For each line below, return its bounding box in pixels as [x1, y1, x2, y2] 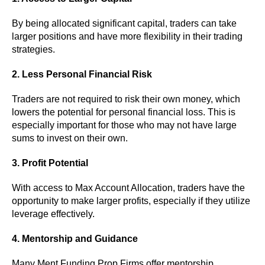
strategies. [12, 44, 55, 54]
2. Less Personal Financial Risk [12, 69, 152, 79]
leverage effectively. [12, 208, 95, 219]
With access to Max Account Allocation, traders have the [12, 182, 245, 193]
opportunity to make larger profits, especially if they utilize [12, 195, 250, 206]
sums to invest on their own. [12, 132, 128, 143]
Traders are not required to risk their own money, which [12, 93, 240, 104]
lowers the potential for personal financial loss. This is [12, 106, 235, 117]
